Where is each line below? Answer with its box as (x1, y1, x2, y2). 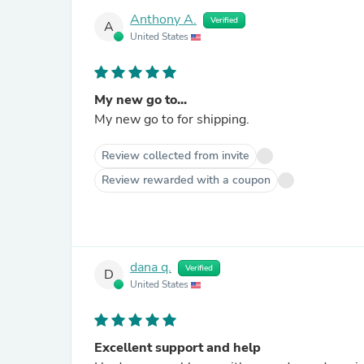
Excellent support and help (94, 339, 261, 357)
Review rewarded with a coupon (102, 172, 271, 188)
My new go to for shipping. (94, 110, 249, 128)
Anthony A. (130, 11, 197, 29)
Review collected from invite (102, 148, 249, 163)
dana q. (130, 258, 171, 277)
